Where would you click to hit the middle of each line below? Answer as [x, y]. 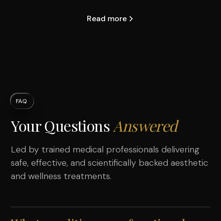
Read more [107, 19]
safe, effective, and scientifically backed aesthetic [110, 163]
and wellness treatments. [61, 176]
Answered [145, 126]
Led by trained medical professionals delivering [105, 150]
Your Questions [62, 126]
